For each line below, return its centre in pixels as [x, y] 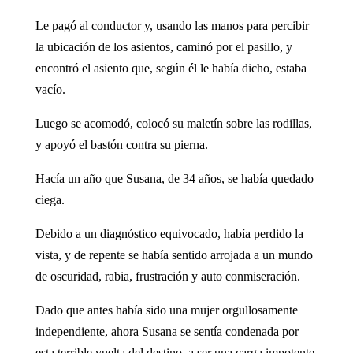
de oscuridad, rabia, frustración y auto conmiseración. [167, 276]
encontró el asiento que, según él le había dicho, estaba [171, 68]
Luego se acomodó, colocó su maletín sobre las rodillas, [173, 123]
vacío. [50, 89]
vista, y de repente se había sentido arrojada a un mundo [174, 255]
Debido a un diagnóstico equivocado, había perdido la [169, 233]
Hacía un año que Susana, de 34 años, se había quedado [174, 178]
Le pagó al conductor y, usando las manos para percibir [172, 25]
